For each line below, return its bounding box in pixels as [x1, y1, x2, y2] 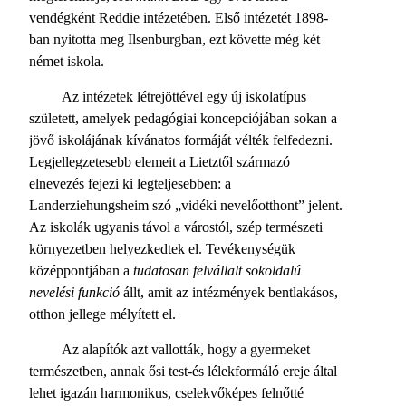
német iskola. [29, 53, 104, 69]
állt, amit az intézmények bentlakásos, [120, 285, 338, 300]
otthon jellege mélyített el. [29, 306, 176, 322]
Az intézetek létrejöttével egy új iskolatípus [62, 89, 306, 104]
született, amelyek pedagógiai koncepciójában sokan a [29, 111, 337, 126]
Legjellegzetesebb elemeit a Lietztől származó [29, 154, 290, 169]
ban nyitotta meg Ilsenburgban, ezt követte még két [29, 32, 320, 47]
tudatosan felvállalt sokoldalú [133, 263, 301, 278]
